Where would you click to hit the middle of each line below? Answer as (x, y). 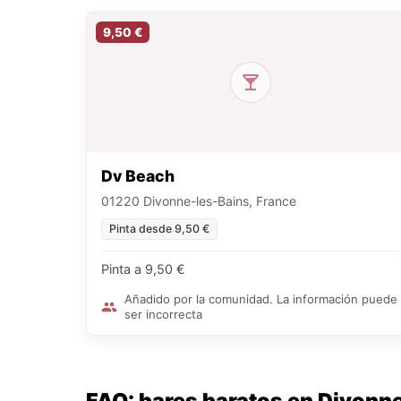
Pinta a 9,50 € (143, 269)
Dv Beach (138, 176)
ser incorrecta (163, 315)
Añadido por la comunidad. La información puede (261, 299)
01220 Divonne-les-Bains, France (199, 201)
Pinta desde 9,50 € (159, 229)
